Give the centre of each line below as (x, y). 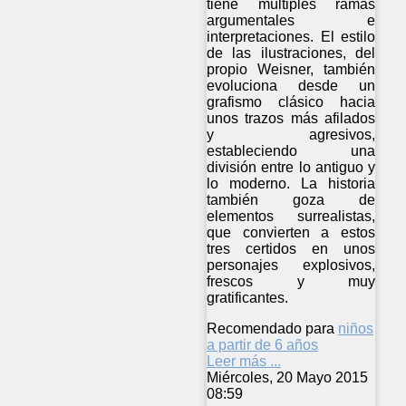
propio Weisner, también (291, 69)
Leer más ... (244, 361)
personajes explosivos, (291, 265)
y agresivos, (291, 134)
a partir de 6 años (262, 344)
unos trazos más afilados (291, 118)
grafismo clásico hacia (291, 101)
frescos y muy (291, 281)
